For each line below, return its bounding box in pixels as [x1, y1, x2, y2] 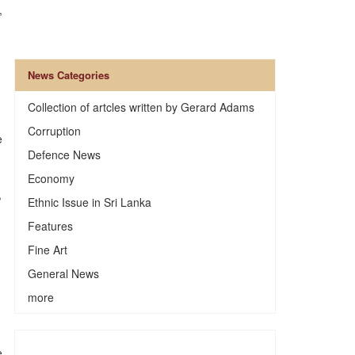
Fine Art [27, 242, 67, 258]
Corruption [27, 123, 81, 139]
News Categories [27, 67, 109, 82]
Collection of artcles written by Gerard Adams [27, 99, 254, 115]
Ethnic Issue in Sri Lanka [27, 194, 151, 210]
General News [27, 265, 99, 281]
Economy [27, 170, 74, 186]
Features [27, 218, 73, 234]
